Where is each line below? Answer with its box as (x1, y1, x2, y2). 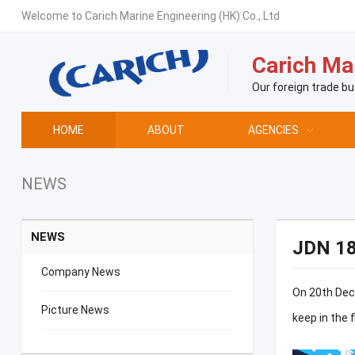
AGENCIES (247, 124, 299, 136)
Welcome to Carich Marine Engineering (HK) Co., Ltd (21, 10, 280, 22)
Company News (40, 265, 120, 278)
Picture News (40, 303, 109, 316)
